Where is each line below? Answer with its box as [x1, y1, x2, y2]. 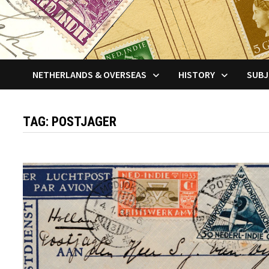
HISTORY [178, 68, 216, 80]
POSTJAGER [52, 113, 117, 129]
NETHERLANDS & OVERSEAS [32, 68, 147, 80]
